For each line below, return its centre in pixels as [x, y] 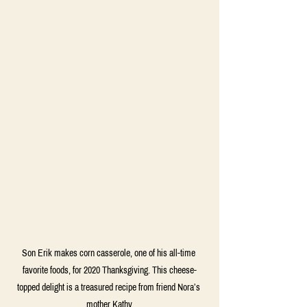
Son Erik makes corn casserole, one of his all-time [110, 254]
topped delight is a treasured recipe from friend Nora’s [110, 288]
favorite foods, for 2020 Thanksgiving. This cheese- [110, 271]
